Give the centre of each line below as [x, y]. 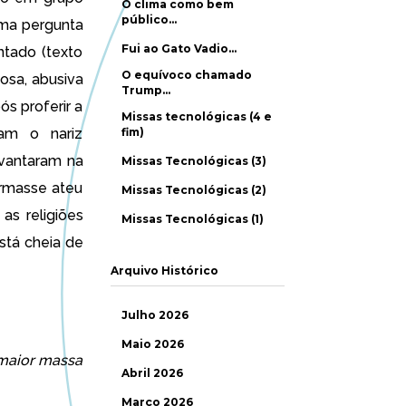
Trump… [146, 90]
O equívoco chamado [187, 75]
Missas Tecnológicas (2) [194, 190]
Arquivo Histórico [164, 271]
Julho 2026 [155, 315]
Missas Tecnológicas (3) [194, 161]
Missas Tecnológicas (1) [193, 219]
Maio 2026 [153, 344]
